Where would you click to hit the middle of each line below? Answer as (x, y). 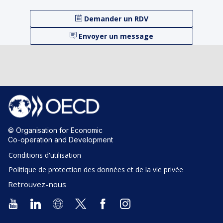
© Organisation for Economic (56, 130)
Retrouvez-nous (37, 184)
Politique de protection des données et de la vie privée (96, 170)
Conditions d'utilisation (45, 155)
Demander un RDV (116, 18)
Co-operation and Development (60, 140)
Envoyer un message (116, 36)
